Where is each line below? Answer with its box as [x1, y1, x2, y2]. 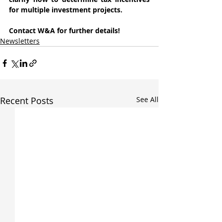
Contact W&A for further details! [9, 26, 120, 35]
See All [136, 95, 159, 104]
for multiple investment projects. [9, 5, 122, 14]
